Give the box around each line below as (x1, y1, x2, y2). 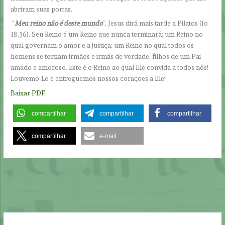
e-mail (99, 132, 117, 140)
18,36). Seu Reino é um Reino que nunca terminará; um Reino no (11, 30, 203, 39)
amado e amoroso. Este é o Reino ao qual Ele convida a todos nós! (11, 63, 209, 72)
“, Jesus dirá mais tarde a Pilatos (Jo (102, 19, 208, 28)
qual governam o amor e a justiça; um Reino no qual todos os (11, 41, 194, 50)
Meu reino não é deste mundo (15, 19, 103, 28)
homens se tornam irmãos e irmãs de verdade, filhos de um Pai (11, 52, 201, 61)
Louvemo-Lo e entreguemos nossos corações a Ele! (11, 74, 169, 83)
